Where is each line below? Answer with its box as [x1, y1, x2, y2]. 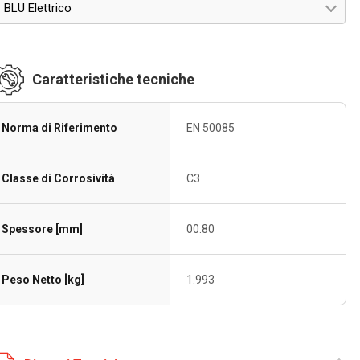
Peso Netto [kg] [2, 273, 85, 286]
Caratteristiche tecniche [32, 71, 195, 88]
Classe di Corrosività [2, 172, 116, 185]
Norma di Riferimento [2, 121, 118, 134]
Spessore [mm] [2, 223, 84, 235]
